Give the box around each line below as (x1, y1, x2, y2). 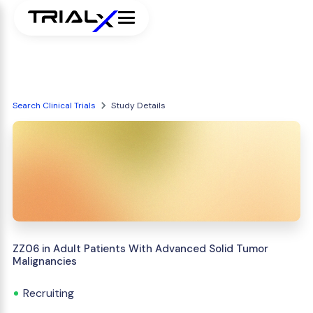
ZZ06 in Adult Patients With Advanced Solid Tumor (13, 242, 268, 256)
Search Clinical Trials (13, 100, 96, 111)
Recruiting (23, 286, 74, 300)
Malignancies (13, 254, 77, 268)
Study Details (111, 100, 166, 111)
